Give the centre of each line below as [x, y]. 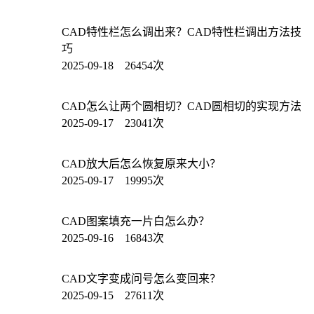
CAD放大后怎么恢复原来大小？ [141, 163]
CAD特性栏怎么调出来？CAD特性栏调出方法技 [182, 32]
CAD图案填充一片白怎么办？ [136, 221]
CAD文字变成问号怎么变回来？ [141, 278]
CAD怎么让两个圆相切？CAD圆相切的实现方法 [182, 106]
